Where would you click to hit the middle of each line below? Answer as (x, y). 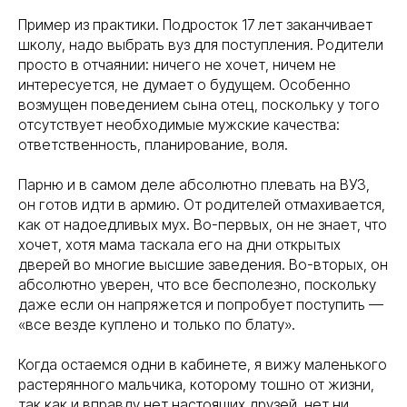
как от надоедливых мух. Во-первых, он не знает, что (203, 224)
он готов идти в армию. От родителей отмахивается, (202, 204)
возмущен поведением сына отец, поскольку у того (199, 104)
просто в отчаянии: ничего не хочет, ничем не (177, 65)
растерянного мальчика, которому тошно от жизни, (196, 384)
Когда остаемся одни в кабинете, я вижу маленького (203, 364)
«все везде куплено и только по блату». (157, 324)
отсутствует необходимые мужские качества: (179, 124)
